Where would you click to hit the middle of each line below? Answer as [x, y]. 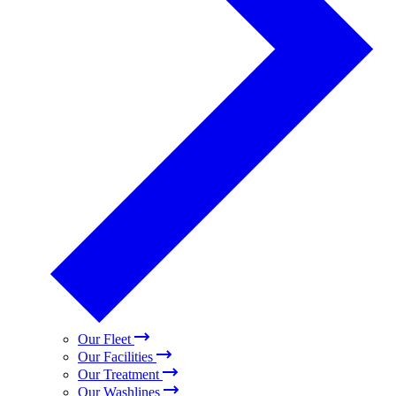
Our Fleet [104, 339]
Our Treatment [118, 374]
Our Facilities [115, 357]
